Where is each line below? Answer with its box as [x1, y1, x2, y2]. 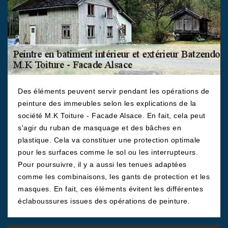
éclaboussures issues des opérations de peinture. [18, 197, 190, 205]
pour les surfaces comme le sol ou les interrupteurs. [18, 148, 198, 156]
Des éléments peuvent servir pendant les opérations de [18, 87, 210, 95]
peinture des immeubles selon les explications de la [18, 99, 196, 107]
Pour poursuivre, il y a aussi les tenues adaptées [18, 160, 187, 168]
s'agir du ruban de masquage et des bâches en [18, 124, 181, 132]
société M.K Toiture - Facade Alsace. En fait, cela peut [18, 111, 206, 120]
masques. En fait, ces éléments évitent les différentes [18, 185, 203, 193]
